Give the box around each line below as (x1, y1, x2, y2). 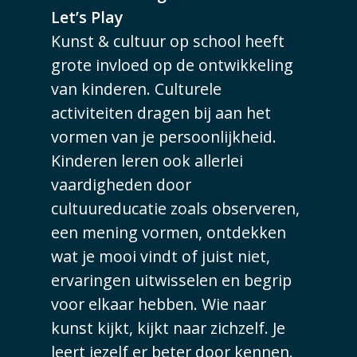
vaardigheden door (51, 173, 192, 195)
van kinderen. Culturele (51, 77, 222, 100)
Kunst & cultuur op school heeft (51, 29, 285, 52)
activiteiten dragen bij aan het (51, 101, 272, 124)
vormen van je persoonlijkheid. (51, 125, 277, 147)
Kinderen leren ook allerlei (51, 149, 244, 171)
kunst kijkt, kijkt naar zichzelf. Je (51, 316, 286, 339)
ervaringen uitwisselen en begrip (51, 269, 292, 291)
